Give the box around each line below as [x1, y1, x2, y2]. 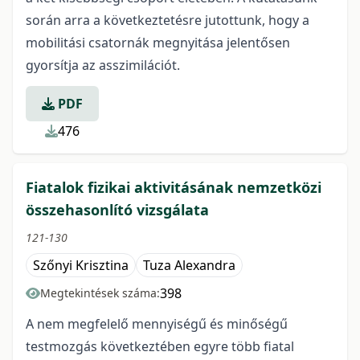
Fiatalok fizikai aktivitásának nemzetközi [26, 178, 321, 197]
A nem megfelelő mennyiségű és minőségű [26, 315, 288, 333]
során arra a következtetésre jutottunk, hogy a [26, 11, 309, 29]
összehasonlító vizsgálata [26, 200, 209, 219]
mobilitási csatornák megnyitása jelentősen [26, 34, 290, 51]
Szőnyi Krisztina [33, 256, 129, 274]
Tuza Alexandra [143, 256, 235, 274]
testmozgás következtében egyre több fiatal [26, 337, 294, 355]
